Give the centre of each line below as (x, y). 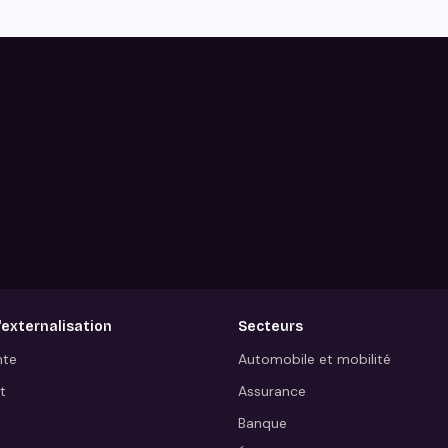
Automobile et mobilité (314, 358)
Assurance (271, 390)
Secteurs (270, 327)
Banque (262, 422)
